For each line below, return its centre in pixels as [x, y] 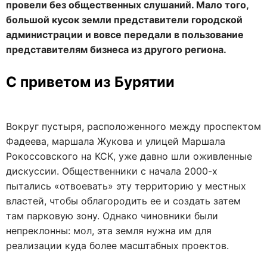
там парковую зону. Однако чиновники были [112, 216]
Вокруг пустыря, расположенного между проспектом [133, 126]
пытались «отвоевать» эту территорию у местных [126, 186]
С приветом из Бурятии [90, 82]
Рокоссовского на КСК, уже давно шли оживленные [129, 156]
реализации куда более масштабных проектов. [117, 246]
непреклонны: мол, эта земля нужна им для [109, 231]
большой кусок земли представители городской [124, 20]
